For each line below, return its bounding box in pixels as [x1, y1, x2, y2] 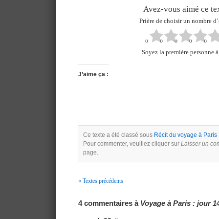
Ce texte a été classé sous [83, 131, 154, 138]
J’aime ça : [78, 70, 109, 78]
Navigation [78, 191, 118, 199]
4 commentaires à [78, 199, 140, 207]
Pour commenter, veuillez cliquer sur [83, 140, 181, 147]
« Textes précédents [78, 177, 123, 184]
